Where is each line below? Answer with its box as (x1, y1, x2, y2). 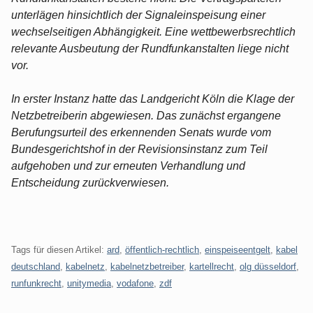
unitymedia (67, 277, 111, 289)
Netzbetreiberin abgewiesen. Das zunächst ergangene (11, 109, 281, 122)
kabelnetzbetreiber (110, 261, 184, 272)
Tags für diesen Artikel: (11, 244, 107, 255)
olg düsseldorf (240, 261, 296, 272)
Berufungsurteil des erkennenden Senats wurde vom (11, 126, 271, 138)
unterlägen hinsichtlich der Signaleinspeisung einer (11, 8, 265, 21)
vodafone (117, 277, 154, 289)
